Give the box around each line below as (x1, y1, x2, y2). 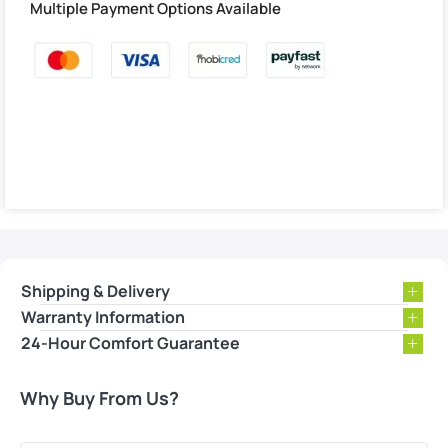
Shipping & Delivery (21, 280, 170, 302)
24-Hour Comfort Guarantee (21, 332, 240, 354)
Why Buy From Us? (20, 386, 179, 410)
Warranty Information (21, 306, 185, 328)
